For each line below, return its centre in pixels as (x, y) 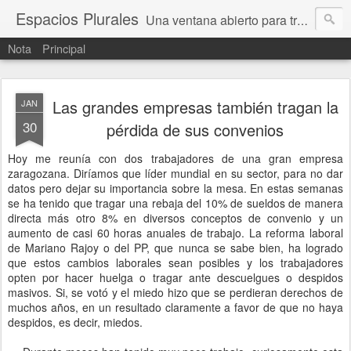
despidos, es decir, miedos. (75, 322)
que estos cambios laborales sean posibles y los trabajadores (175, 262)
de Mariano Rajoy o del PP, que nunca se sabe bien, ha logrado (175, 248)
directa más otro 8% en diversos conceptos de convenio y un (175, 218)
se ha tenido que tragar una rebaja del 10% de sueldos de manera (175, 203)
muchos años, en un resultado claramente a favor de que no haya (175, 307)
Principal (64, 48)
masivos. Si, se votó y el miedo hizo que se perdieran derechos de (175, 292)
